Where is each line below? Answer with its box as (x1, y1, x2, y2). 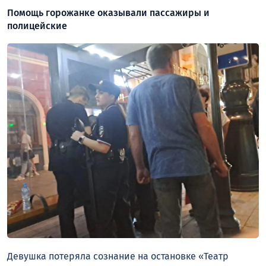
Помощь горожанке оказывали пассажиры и (7, 7, 210, 19)
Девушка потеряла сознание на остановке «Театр (7, 251, 229, 262)
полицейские (7, 20, 67, 32)
